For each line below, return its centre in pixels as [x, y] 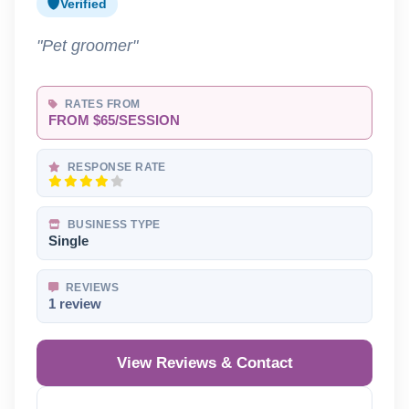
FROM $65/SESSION [114, 121]
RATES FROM [101, 105]
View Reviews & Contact [204, 363]
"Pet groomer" [87, 46]
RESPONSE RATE [115, 168]
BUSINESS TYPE [112, 225]
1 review [75, 304]
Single [68, 241]
